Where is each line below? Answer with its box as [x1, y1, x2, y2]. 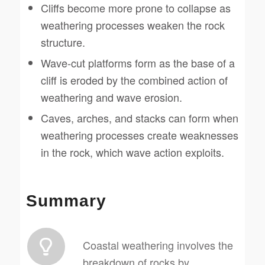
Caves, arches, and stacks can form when [40, 109, 238, 125]
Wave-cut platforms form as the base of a [40, 54, 235, 70]
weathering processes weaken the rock [40, 17, 225, 33]
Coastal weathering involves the [82, 237, 233, 253]
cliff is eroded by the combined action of [40, 72, 228, 88]
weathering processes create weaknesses [40, 127, 238, 143]
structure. [40, 34, 85, 50]
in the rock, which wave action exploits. [40, 144, 224, 160]
